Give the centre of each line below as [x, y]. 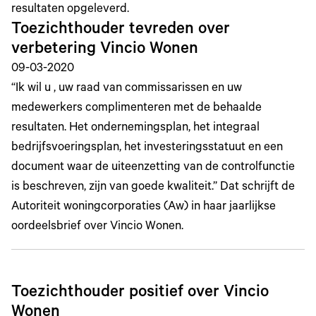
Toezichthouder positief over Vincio [140, 294]
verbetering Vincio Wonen [105, 50]
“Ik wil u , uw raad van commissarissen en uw [127, 90]
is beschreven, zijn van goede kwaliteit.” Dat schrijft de [153, 188]
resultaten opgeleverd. [70, 11]
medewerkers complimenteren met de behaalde [136, 109]
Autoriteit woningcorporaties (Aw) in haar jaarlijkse [144, 208]
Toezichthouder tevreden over [121, 31]
